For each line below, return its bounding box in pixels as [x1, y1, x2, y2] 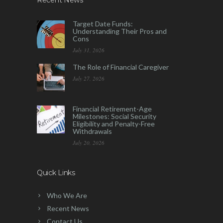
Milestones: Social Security [73, 112, 156, 120]
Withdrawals [73, 127, 112, 135]
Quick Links [37, 168, 75, 177]
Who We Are [47, 191, 87, 200]
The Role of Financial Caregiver [73, 63, 169, 71]
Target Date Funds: [73, 19, 133, 28]
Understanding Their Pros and [73, 27, 167, 35]
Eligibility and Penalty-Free [73, 119, 155, 128]
